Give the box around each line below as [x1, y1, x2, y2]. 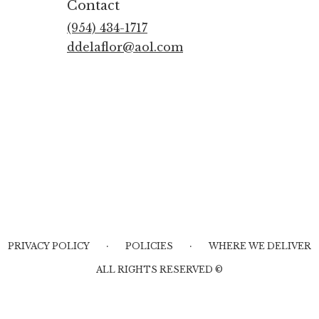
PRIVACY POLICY [7, 241, 90, 252]
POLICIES [125, 241, 173, 252]
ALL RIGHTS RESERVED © [96, 264, 223, 276]
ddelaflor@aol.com [67, 40, 183, 55]
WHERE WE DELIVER [208, 241, 311, 252]
